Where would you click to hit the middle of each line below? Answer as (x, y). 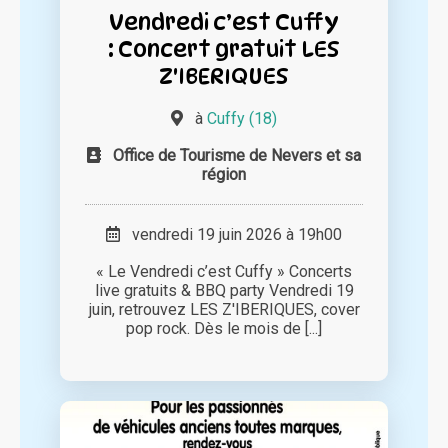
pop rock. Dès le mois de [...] (224, 329)
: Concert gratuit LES (224, 49)
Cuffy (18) (242, 119)
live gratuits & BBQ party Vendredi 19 (224, 291)
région (224, 175)
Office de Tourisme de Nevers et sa (237, 156)
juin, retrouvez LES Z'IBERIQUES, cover (224, 310)
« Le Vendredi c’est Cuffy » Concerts (224, 272)
